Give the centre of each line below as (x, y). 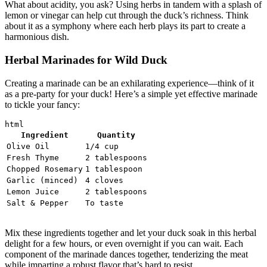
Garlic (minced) (42, 180)
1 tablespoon (114, 169)
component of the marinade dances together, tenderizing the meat (126, 254)
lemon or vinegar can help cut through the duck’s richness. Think (127, 15)
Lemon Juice (33, 191)
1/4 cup (102, 146)
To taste (104, 203)
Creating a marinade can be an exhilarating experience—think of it (129, 83)
